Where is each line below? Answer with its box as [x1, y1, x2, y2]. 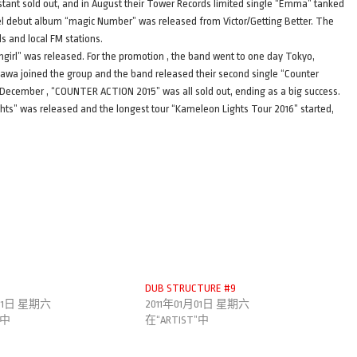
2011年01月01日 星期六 [144, 297, 249, 310]
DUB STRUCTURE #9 [144, 281, 236, 294]
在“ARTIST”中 [144, 313, 209, 326]
